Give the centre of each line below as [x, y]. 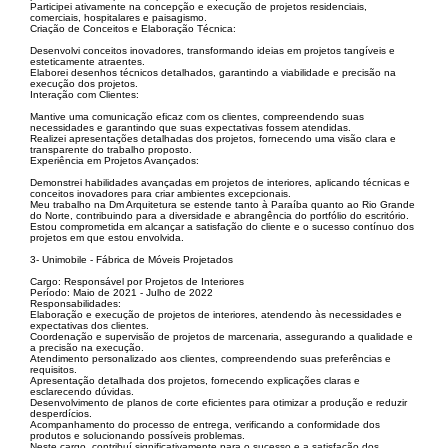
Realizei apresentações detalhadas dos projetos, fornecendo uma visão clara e [213, 139]
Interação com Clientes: [84, 95]
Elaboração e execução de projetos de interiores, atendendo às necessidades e [216, 315]
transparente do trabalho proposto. [111, 150]
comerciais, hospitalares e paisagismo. [118, 18]
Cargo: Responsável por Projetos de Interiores [137, 282]
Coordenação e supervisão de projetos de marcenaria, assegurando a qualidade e [221, 337]
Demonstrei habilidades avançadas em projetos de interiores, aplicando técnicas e [220, 183]
